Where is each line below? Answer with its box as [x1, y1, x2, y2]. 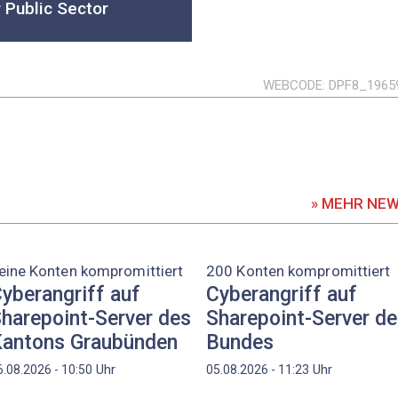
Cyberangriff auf [206, 283, 357, 307]
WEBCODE [262, 76, 322, 93]
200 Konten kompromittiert [206, 261, 391, 280]
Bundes [206, 330, 274, 355]
